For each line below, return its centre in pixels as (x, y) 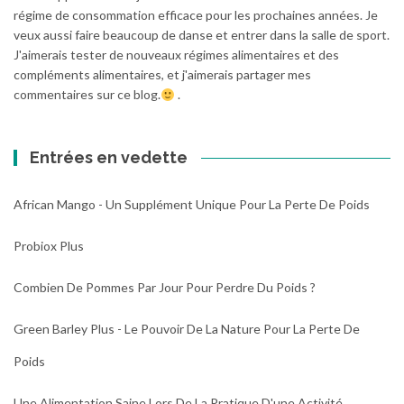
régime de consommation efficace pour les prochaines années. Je (196, 15)
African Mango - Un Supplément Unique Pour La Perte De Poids (192, 205)
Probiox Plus (49, 246)
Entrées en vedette (109, 158)
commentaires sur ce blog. (87, 95)
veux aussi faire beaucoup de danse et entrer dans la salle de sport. (202, 35)
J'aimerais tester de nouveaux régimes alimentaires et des (176, 55)
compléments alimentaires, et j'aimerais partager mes (162, 75)
